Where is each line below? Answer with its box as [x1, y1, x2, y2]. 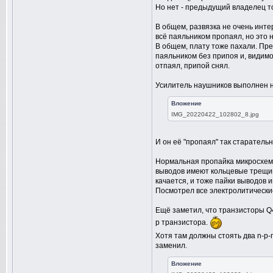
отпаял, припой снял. [155, 62, 230, 70]
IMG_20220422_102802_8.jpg [171, 111, 259, 118]
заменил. [155, 241, 187, 250]
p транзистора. [155, 218, 210, 227]
